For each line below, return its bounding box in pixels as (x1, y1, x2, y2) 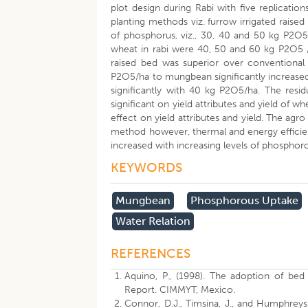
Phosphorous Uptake (190, 194, 299, 207)
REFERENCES (111, 245, 191, 261)
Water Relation (115, 214, 191, 228)
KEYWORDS (111, 159, 183, 175)
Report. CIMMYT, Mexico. (124, 284, 236, 296)
